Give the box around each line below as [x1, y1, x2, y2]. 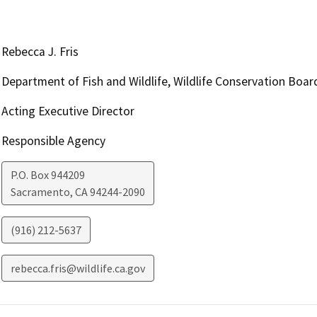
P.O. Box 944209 [10, 167, 85, 182]
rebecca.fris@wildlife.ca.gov [10, 260, 145, 275]
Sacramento [10, 184, 70, 199]
